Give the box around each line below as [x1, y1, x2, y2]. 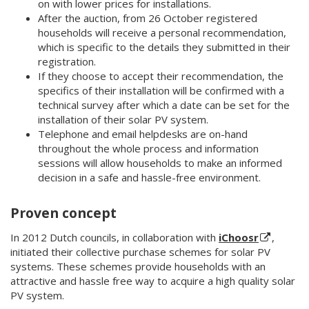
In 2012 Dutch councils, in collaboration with [10, 230, 219, 245]
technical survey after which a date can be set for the [38, 98, 290, 112]
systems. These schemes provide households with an [10, 259, 266, 274]
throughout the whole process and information [38, 141, 259, 156]
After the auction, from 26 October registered [38, 11, 257, 26]
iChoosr [219, 230, 259, 245]
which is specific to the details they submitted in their [38, 40, 290, 54]
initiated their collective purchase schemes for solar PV [10, 245, 270, 259]
